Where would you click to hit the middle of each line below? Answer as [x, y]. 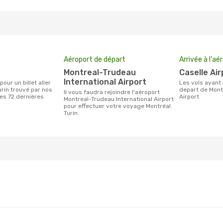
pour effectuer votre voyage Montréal [117, 106]
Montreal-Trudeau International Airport [119, 99]
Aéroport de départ [95, 59]
